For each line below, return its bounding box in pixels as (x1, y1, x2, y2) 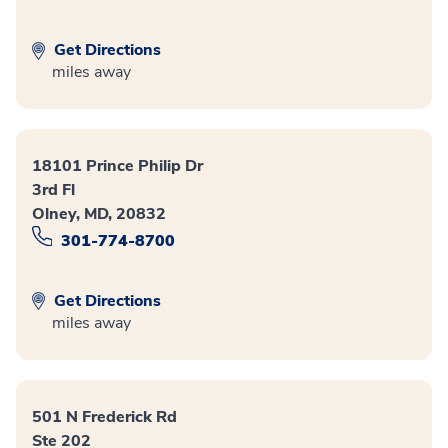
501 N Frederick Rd (32, 406, 177, 429)
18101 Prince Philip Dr (32, 155, 203, 178)
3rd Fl (32, 179, 75, 202)
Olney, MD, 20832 (32, 203, 166, 226)
